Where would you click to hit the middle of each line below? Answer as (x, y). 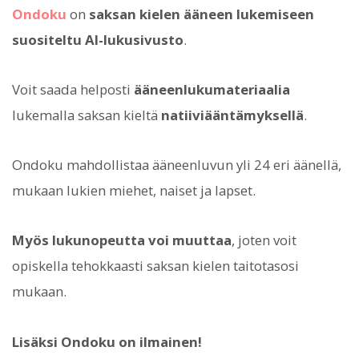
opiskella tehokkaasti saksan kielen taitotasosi (155, 266)
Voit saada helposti (73, 89)
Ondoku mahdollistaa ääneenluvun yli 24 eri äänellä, (177, 165)
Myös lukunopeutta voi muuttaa (122, 240)
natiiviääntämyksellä (232, 115)
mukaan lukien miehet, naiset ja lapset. (134, 191)
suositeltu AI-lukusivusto (98, 39)
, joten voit (264, 240)
